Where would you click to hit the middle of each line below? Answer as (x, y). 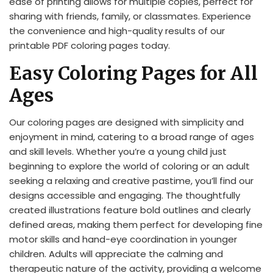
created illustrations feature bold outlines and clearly (130, 210)
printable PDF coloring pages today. (90, 45)
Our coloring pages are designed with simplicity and (126, 122)
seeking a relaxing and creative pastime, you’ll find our (131, 180)
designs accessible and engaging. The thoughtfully (125, 195)
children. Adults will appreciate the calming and (116, 253)
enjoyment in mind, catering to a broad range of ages (132, 136)
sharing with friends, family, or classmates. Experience (130, 16)
